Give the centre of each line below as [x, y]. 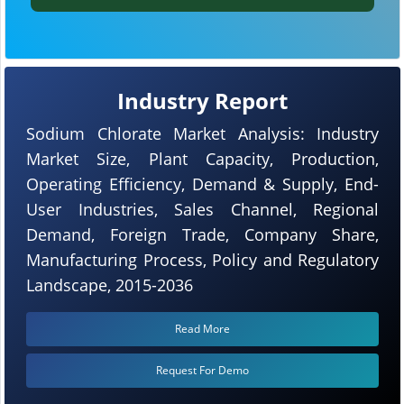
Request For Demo [202, 370]
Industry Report [202, 100]
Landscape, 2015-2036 [110, 285]
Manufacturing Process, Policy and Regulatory [202, 259]
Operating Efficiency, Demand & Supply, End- [202, 184]
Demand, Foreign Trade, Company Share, [202, 234]
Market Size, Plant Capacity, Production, [202, 158]
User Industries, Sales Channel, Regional [202, 209]
